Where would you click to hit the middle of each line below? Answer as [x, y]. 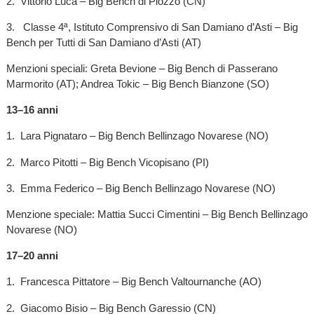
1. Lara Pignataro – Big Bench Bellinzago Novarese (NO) [137, 136]
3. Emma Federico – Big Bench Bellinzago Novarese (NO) [141, 188]
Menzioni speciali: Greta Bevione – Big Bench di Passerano [142, 69]
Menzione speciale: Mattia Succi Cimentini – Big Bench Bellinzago [157, 214]
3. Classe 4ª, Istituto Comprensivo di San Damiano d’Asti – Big [152, 27]
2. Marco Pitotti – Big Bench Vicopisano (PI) [107, 162]
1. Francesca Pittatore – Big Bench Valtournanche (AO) [134, 282]
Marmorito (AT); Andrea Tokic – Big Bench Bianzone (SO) [137, 84]
